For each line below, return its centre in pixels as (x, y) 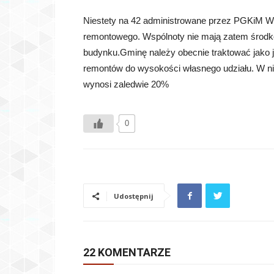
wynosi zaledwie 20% (126, 84)
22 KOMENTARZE (127, 253)
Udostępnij (134, 196)
